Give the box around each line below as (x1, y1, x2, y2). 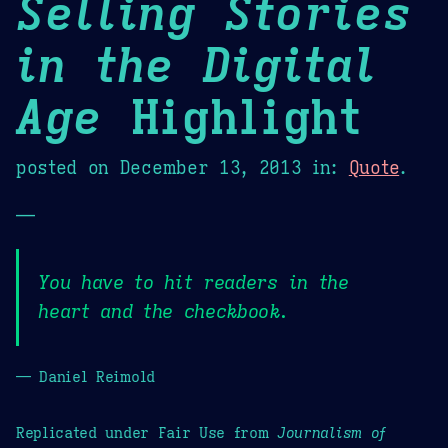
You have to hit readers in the (38, 270, 349, 295)
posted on (16, 156, 120, 179)
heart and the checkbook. (38, 299, 289, 324)
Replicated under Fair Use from (16, 422, 278, 442)
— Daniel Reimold (16, 366, 155, 386)
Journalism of (277, 422, 386, 442)
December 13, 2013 (119, 156, 302, 179)
